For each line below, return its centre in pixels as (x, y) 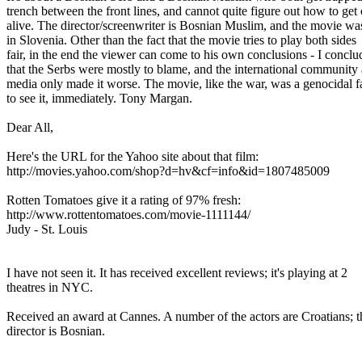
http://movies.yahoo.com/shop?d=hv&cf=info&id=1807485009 (170, 171)
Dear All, (32, 127)
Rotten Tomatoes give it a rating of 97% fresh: (125, 200)
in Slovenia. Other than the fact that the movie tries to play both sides (183, 40)
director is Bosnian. (57, 331)
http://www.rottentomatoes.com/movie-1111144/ (130, 215)
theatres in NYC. (51, 287)
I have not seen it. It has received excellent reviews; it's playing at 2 (179, 273)
